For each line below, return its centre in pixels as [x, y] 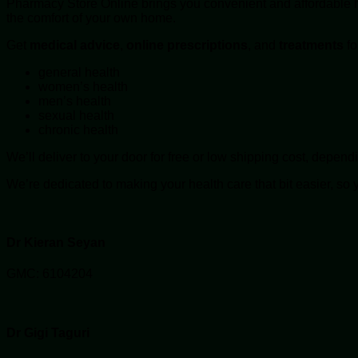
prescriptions [207, 45]
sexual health [76, 115]
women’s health [83, 86]
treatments [311, 45]
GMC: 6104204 [50, 274]
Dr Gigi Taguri [48, 332]
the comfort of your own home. [91, 18]
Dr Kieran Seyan [56, 243]
